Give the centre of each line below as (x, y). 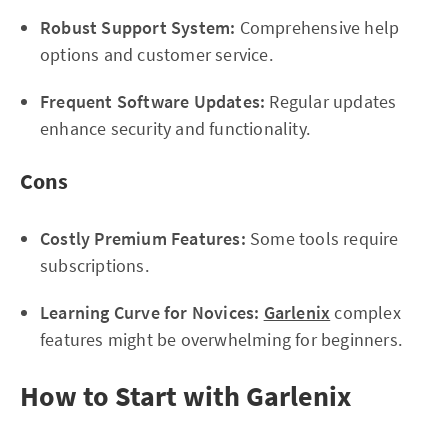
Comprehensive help (317, 27)
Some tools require (322, 238)
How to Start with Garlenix (185, 396)
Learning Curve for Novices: (150, 312)
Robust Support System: (138, 27)
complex (365, 312)
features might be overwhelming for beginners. (221, 339)
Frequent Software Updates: (153, 101)
